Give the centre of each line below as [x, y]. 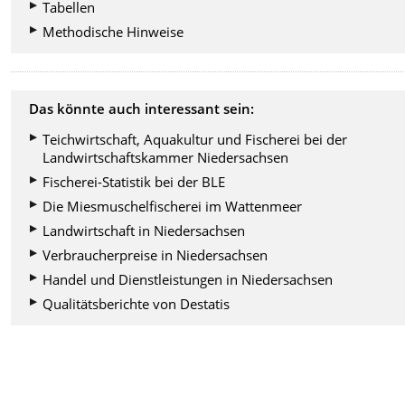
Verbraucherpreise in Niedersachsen [155, 255]
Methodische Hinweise [113, 32]
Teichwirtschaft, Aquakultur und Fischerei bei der [195, 140]
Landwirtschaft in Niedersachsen [144, 231]
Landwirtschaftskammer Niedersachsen [166, 158]
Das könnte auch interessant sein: [142, 109]
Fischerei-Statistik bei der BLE [134, 182]
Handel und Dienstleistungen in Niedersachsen [188, 280]
